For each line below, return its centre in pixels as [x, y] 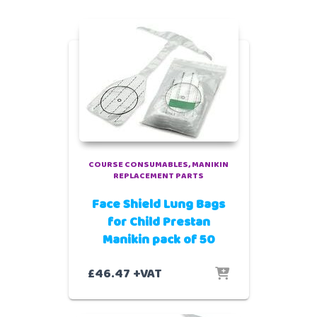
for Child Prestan [158, 222]
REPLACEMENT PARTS [158, 176]
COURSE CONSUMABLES [138, 165]
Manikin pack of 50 [158, 240]
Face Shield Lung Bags [158, 204]
